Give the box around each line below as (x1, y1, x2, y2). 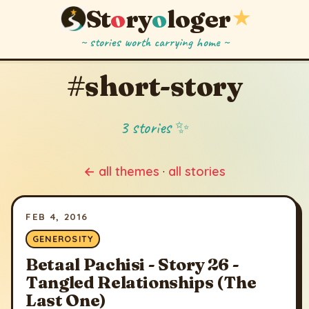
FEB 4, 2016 (26, 210, 89, 222)
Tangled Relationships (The (26, 272, 257, 293)
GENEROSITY (32, 233, 94, 245)
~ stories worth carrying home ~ (80, 34, 229, 51)
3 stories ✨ (119, 117, 190, 139)
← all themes (83, 163, 159, 180)
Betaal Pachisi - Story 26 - (26, 254, 239, 275)
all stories (168, 163, 226, 180)
